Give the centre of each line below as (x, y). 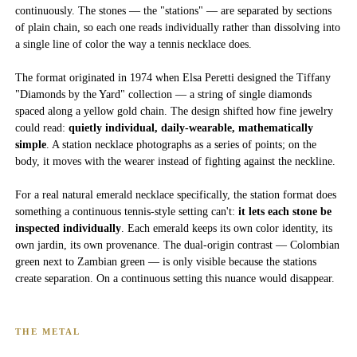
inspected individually (68, 228)
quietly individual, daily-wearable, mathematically (191, 127)
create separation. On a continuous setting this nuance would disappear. (175, 278)
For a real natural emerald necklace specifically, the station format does (176, 194)
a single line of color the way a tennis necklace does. (133, 44)
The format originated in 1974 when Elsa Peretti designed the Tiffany (173, 77)
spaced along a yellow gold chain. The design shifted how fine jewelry (174, 111)
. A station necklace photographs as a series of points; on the (181, 144)
